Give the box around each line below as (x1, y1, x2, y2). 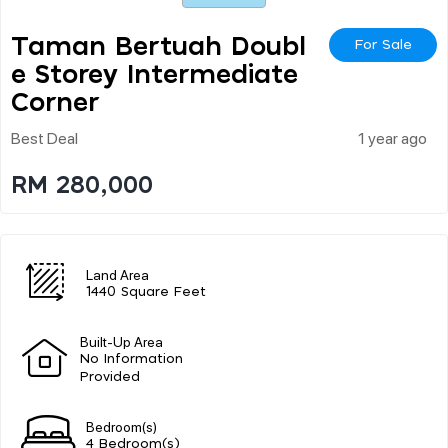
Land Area (86, 264, 149, 283)
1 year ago (358, 126, 427, 148)
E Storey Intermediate (11, 61, 298, 88)
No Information (80, 352, 184, 366)
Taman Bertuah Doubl (11, 33, 306, 60)
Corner (11, 89, 99, 116)
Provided (80, 370, 141, 384)
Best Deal (11, 126, 78, 148)
